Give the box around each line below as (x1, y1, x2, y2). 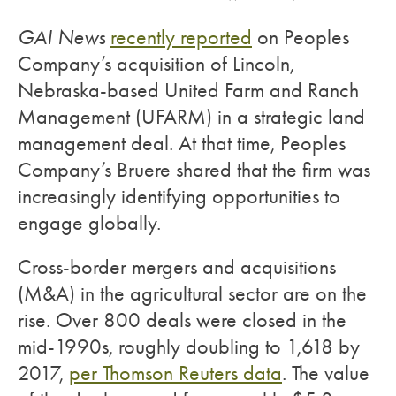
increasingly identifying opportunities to (18, 184, 340, 209)
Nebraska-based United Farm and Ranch (18, 78, 359, 103)
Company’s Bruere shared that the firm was (18, 157, 370, 182)
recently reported (110, 25, 252, 49)
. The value (282, 361, 369, 385)
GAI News (18, 25, 105, 49)
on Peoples (252, 25, 349, 49)
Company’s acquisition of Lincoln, (18, 51, 294, 76)
